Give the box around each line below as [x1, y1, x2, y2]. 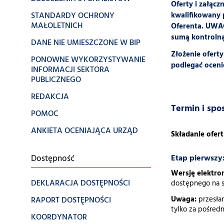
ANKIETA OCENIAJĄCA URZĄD [31, 124, 138, 137]
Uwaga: [171, 194, 196, 205]
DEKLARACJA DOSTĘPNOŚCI [31, 177, 130, 190]
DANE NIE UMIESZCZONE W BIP [31, 36, 140, 49]
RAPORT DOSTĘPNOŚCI [31, 194, 111, 207]
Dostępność [31, 152, 74, 165]
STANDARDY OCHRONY [31, 9, 114, 22]
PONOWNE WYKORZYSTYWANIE [31, 53, 145, 66]
